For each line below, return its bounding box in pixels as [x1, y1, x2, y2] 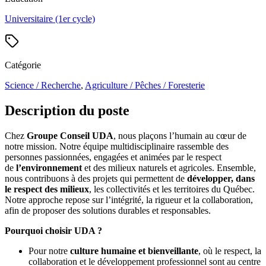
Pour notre [28, 245, 70, 256]
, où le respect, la [198, 245, 261, 256]
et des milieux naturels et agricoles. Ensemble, [82, 162, 256, 173]
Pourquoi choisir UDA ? [5, 225, 102, 236]
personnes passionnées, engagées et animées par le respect [5, 151, 221, 162]
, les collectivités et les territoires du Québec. [89, 183, 255, 194]
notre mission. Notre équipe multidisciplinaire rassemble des [5, 141, 229, 151]
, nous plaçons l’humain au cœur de [113, 130, 246, 141]
